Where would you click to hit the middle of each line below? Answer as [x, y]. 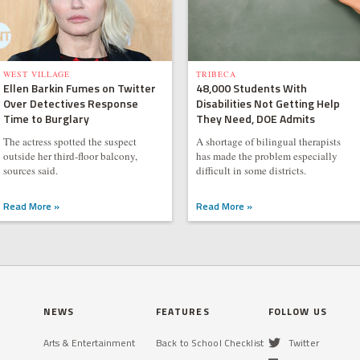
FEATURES [183, 311]
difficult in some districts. [251, 170]
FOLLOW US [298, 311]
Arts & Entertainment [90, 343]
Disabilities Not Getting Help [268, 103]
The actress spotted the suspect [70, 141]
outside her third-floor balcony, [70, 156]
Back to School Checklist [210, 343]
